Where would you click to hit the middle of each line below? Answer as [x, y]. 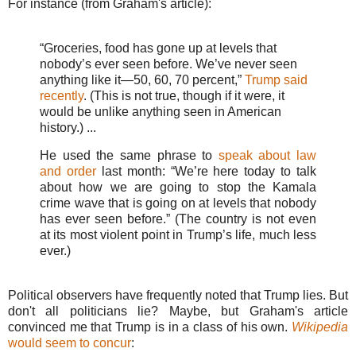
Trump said [276, 79]
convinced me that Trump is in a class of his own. [150, 327]
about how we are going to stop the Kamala [178, 188]
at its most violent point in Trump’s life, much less [178, 235]
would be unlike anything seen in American [161, 111]
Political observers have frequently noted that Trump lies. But [178, 296]
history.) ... [68, 127]
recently [62, 95]
